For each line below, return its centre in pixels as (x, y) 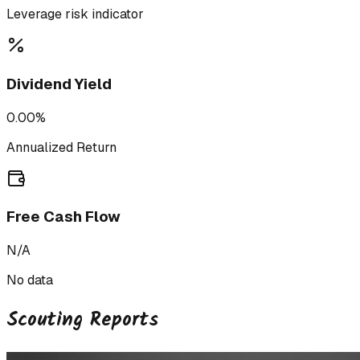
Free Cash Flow (63, 217)
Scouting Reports (82, 320)
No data (30, 280)
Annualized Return (61, 147)
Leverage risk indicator (75, 14)
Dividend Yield (59, 84)
